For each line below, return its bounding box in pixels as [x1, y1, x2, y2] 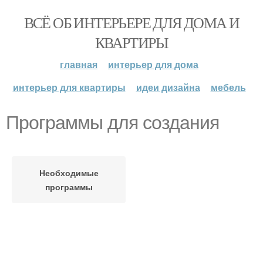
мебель [210, 80, 246, 94]
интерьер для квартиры [12, 80, 126, 94]
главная [60, 58, 97, 71]
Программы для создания [6, 112, 219, 133]
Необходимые [39, 167, 99, 178]
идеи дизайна [136, 80, 200, 94]
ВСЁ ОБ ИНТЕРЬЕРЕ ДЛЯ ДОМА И [23, 12, 240, 32]
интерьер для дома [108, 58, 198, 71]
